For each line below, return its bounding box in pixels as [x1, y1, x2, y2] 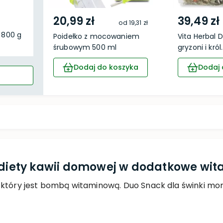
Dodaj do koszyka [74, 62, 138, 72]
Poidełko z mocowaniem [53, 31, 139, 41]
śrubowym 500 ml [53, 42, 117, 52]
